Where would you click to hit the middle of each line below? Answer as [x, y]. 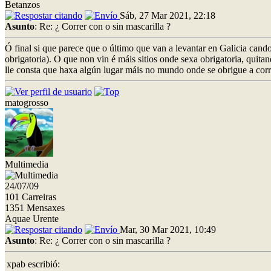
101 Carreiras [31, 197]
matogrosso [27, 102]
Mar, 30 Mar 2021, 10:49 [168, 229]
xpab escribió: [33, 264]
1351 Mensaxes [35, 207]
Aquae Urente [32, 218]
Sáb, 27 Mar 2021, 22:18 [168, 15]
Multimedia [27, 164]
